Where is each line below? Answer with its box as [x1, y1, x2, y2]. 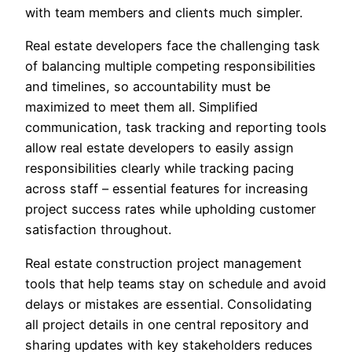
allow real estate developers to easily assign [25, 140, 294, 156]
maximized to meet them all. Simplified [25, 99, 258, 115]
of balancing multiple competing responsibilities [25, 58, 316, 75]
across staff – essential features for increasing [25, 181, 308, 197]
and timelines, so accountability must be [25, 79, 270, 95]
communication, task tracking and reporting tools [25, 119, 327, 136]
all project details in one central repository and [25, 316, 309, 332]
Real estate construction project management [25, 255, 302, 271]
